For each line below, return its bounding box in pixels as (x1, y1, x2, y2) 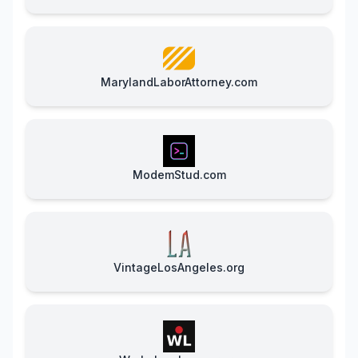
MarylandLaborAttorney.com (101, 75, 257, 89)
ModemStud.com (132, 168, 226, 182)
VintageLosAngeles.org (113, 261, 245, 275)
